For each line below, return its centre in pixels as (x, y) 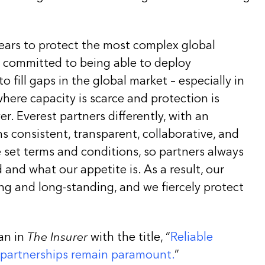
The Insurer (57, 237)
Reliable (192, 237)
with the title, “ (129, 237)
